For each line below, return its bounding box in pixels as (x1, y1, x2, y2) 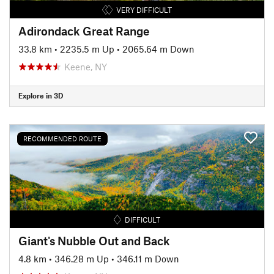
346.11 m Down (117, 253, 179, 264)
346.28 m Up (54, 253, 109, 264)
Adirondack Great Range (18, 23, 150, 38)
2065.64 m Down (122, 43, 194, 54)
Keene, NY (64, 61, 107, 72)
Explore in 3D (18, 91, 63, 100)
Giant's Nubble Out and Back (18, 233, 170, 248)
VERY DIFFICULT (116, 5, 172, 14)
